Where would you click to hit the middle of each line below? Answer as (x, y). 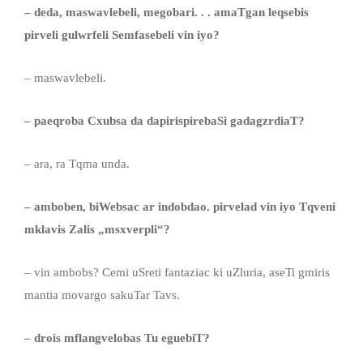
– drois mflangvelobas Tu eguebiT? (117, 337)
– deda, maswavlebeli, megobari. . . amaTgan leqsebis (167, 12)
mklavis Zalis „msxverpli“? (97, 229)
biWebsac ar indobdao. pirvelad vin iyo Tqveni (212, 206)
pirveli (43, 34)
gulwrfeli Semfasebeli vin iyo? (141, 34)
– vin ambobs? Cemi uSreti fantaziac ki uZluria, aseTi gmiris (177, 272)
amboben (58, 206)
